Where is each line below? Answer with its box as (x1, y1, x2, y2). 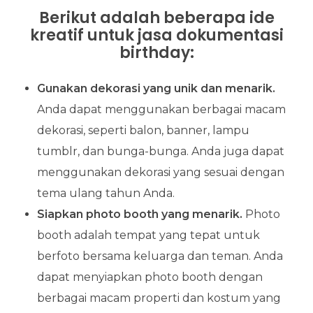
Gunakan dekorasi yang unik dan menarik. (36, 82, 275, 96)
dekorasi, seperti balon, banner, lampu (36, 124, 249, 138)
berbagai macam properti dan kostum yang (36, 291, 281, 305)
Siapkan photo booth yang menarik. (36, 208, 242, 221)
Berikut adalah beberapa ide (38, 7, 275, 29)
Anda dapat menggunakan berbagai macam (36, 103, 286, 117)
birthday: (119, 42, 194, 64)
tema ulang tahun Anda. (36, 187, 175, 201)
